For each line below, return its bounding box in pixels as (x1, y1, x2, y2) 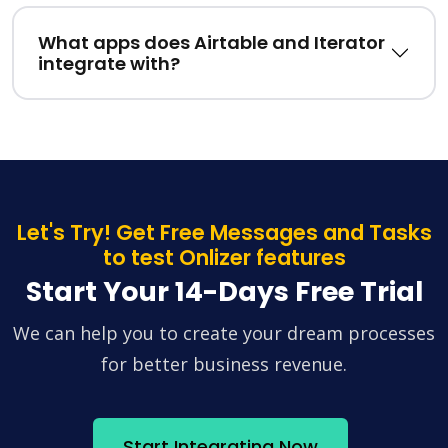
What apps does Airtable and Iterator (38, 30, 385, 56)
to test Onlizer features (102, 243, 346, 273)
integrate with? (38, 51, 180, 77)
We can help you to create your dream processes (13, 321, 435, 346)
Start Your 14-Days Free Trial (25, 273, 423, 311)
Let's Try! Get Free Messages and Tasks (16, 218, 432, 248)
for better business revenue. (101, 352, 347, 377)
